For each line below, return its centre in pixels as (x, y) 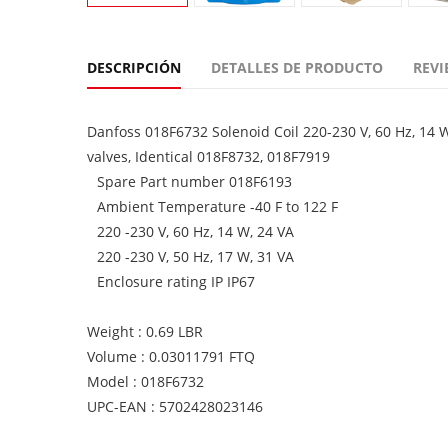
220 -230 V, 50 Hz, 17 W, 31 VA (195, 256)
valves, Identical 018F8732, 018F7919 (208, 156)
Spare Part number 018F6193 (194, 181)
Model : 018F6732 (145, 381)
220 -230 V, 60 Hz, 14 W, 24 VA (195, 231)
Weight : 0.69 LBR (145, 331)
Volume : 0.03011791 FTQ (171, 356)
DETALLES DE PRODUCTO (297, 67)
